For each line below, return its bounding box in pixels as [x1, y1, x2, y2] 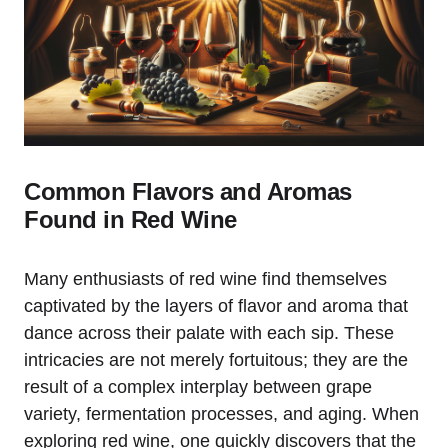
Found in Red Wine [24, 206, 237, 234]
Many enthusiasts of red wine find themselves [24, 269, 387, 290]
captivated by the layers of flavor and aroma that [24, 296, 408, 317]
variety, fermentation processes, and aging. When [24, 404, 419, 425]
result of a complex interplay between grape [24, 377, 372, 398]
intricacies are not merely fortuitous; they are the [24, 350, 408, 371]
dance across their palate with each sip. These [24, 323, 394, 344]
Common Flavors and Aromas [24, 178, 352, 206]
